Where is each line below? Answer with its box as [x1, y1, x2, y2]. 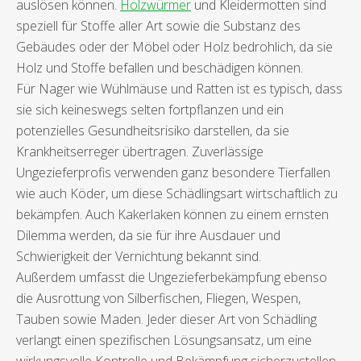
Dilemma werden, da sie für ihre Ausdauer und [16, 226, 280, 245]
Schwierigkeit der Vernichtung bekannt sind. [16, 247, 261, 266]
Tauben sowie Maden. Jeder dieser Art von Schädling [16, 310, 317, 329]
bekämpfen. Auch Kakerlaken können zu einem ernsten [16, 205, 329, 224]
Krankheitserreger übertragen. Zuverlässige [16, 143, 263, 161]
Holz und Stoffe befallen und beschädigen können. [16, 59, 303, 77]
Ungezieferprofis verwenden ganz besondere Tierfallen [16, 164, 330, 182]
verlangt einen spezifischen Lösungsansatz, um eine [16, 331, 312, 350]
